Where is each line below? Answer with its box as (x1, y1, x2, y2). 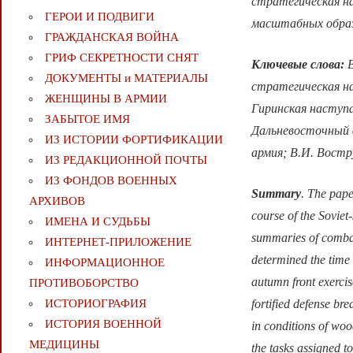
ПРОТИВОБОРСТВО (28, 277, 139, 290)
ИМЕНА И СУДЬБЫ (44, 215, 150, 229)
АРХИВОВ (28, 195, 85, 208)
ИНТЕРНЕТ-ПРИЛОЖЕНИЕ (44, 236, 191, 249)
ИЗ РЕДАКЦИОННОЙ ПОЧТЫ (44, 154, 207, 167)
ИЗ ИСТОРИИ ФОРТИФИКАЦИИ (44, 133, 223, 147)
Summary (251, 186, 302, 200)
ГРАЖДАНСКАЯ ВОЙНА (44, 31, 179, 44)
